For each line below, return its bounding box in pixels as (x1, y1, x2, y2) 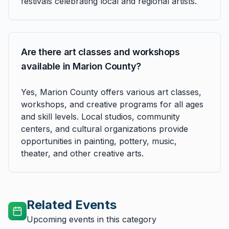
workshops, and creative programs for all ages (21, 99, 203, 109)
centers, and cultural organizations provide (21, 124, 188, 134)
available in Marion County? (21, 61, 141, 72)
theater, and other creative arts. (21, 148, 144, 158)
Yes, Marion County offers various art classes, (21, 87, 201, 97)
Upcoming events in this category (27, 214, 156, 224)
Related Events (27, 197, 117, 212)
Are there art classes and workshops (21, 47, 180, 57)
